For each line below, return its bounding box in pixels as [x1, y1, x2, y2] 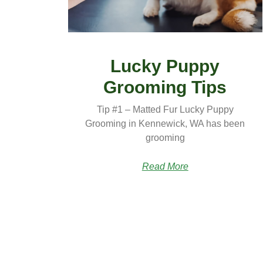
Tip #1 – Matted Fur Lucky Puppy [96, 104, 234, 115]
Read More [141, 161, 188, 172]
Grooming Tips [103, 77, 227, 97]
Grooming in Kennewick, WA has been [85, 119, 245, 129]
